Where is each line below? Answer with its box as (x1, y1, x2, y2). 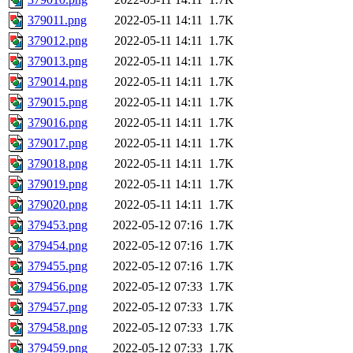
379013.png (28, 54, 87, 69)
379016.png (28, 116, 87, 130)
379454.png (28, 239, 87, 253)
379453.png (28, 218, 87, 232)
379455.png (28, 259, 87, 273)
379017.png (28, 136, 87, 150)
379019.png (28, 177, 87, 191)
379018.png (28, 157, 87, 171)
